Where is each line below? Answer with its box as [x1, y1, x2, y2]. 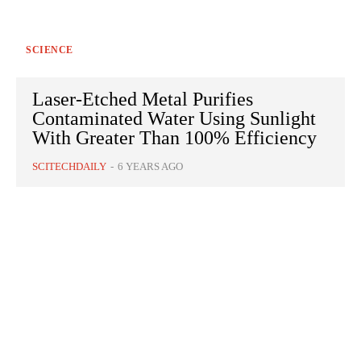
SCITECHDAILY [32, 160, 106, 173]
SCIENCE [26, 44, 73, 56]
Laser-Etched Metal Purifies [32, 89, 253, 110]
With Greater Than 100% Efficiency [32, 127, 317, 149]
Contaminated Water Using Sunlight [32, 108, 316, 130]
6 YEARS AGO [118, 160, 183, 173]
